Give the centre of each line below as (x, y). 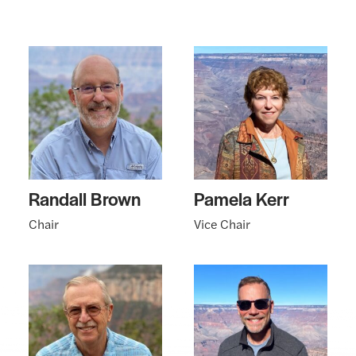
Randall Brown (85, 199)
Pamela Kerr (242, 199)
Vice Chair (222, 224)
